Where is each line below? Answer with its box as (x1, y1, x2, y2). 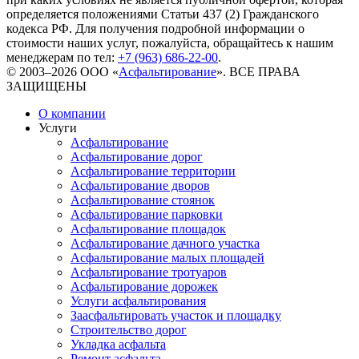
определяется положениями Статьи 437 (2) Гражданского (6, 6, 319, 21)
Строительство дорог (71, 322, 187, 337)
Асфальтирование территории (71, 163, 236, 178)
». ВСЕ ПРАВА (216, 64, 301, 79)
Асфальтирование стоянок (71, 192, 215, 207)
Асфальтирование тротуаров (71, 264, 227, 279)
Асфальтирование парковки (71, 207, 223, 221)
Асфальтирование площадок (71, 221, 226, 236)
